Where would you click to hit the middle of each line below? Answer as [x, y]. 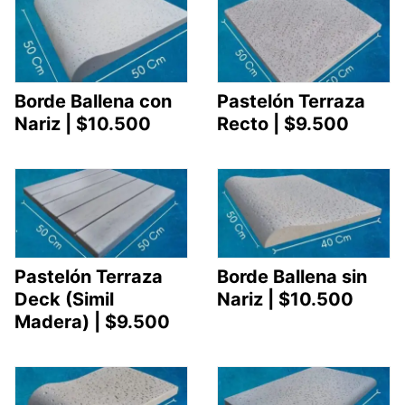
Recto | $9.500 [283, 124]
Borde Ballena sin [292, 276]
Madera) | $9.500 [92, 321]
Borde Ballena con [93, 102]
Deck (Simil [64, 299]
